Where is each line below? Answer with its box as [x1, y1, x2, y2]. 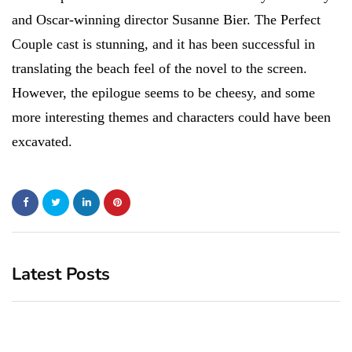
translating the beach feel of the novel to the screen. [12, 60, 307, 76]
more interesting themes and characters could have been [12, 108, 331, 125]
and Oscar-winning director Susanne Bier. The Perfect [12, 11, 321, 27]
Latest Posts [12, 262, 110, 286]
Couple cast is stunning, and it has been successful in [12, 35, 315, 52]
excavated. [12, 133, 72, 149]
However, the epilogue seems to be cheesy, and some [12, 84, 315, 101]
